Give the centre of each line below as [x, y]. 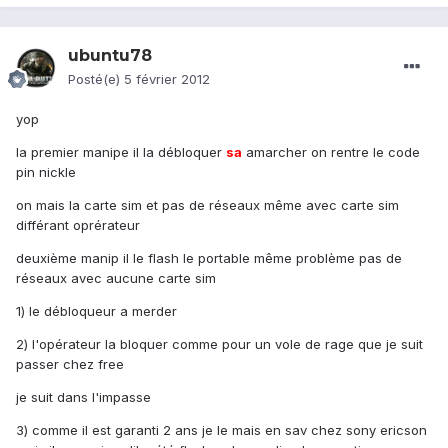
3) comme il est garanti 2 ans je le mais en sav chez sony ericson [221, 430]
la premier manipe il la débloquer [121, 152]
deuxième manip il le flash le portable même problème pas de [209, 258]
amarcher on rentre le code [331, 152]
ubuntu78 [110, 56]
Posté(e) [96, 79]
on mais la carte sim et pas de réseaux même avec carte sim [207, 205]
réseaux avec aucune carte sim [116, 278]
